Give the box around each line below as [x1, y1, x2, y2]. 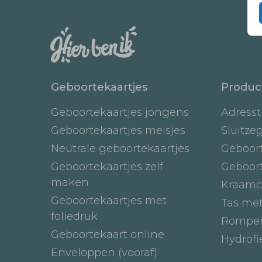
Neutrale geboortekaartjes [51, 142, 189, 155]
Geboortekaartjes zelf [51, 160, 163, 173]
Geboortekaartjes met [51, 194, 167, 207]
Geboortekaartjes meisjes [51, 123, 185, 137]
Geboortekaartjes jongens [51, 105, 189, 119]
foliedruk [51, 209, 98, 223]
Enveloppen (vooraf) [51, 246, 157, 259]
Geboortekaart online [51, 227, 164, 241]
